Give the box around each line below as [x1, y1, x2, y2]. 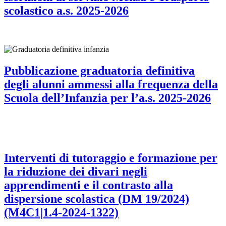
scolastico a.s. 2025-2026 [4, 4, 129, 18]
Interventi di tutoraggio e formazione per [4, 151, 217, 165]
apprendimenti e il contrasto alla [4, 179, 173, 192]
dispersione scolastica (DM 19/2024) [4, 192, 189, 206]
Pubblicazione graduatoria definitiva [4, 64, 195, 78]
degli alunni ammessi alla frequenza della [4, 78, 218, 91]
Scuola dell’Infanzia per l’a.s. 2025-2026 [4, 91, 211, 105]
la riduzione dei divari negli [4, 165, 147, 179]
